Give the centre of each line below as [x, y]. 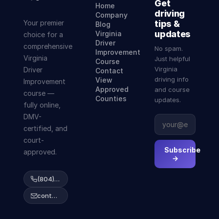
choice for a [43, 34]
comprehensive [48, 46]
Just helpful [173, 59]
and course [172, 89]
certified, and [45, 128]
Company [112, 15]
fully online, [42, 105]
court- [34, 140]
